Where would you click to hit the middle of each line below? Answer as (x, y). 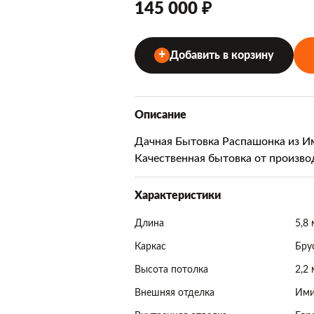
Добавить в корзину (222, 55)
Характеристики (178, 196)
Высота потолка (171, 270)
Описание (161, 115)
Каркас (150, 247)
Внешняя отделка (175, 293)
